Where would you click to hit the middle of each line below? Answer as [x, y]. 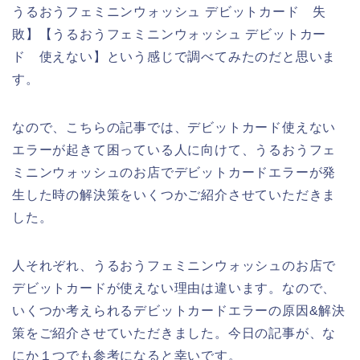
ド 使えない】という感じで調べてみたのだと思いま [174, 56]
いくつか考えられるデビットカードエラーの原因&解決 [179, 310]
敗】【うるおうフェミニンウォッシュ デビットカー [170, 34]
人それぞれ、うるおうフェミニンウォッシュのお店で [174, 265]
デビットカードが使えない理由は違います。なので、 [174, 288]
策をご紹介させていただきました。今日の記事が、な [174, 333]
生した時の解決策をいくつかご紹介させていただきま [174, 194]
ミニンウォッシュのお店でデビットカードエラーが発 [174, 172]
